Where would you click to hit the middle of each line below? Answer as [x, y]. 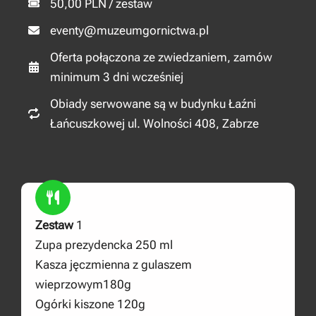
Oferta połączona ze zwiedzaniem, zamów [161, 57]
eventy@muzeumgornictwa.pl [129, 30]
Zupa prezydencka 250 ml [104, 244]
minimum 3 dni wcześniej [117, 77]
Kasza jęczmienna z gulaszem [114, 264]
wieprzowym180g [83, 284]
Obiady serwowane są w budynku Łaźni [153, 103]
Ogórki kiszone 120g [90, 304]
